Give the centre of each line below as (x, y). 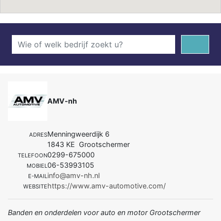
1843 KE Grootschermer (89, 144)
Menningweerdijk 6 (78, 134)
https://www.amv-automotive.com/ (107, 185)
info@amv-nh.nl (74, 175)
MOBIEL (37, 166)
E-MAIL (38, 176)
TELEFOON (33, 155)
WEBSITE (35, 186)
